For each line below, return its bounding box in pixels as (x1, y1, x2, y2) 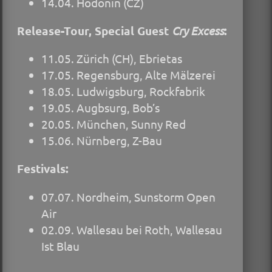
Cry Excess (172, 23, 224, 38)
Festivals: (17, 161, 69, 177)
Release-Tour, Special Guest (17, 23, 172, 39)
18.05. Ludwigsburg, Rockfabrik (41, 84, 205, 99)
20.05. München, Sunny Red (41, 117, 186, 132)
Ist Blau (41, 238, 80, 253)
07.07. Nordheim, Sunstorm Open (41, 189, 216, 204)
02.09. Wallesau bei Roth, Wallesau (41, 222, 222, 237)
